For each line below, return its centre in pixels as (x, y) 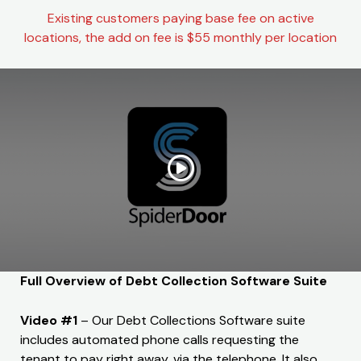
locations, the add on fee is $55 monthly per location (180, 37)
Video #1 (49, 321)
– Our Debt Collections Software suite (191, 321)
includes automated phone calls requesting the (160, 340)
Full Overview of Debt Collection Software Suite (174, 280)
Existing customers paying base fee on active (180, 18)
